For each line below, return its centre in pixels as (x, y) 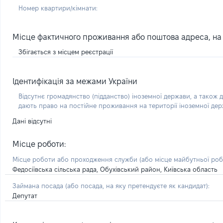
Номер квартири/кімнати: (58, 8)
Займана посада (39, 186)
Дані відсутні (32, 121)
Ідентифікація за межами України (75, 81)
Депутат (25, 196)
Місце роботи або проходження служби (76, 159)
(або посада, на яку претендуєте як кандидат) (137, 186)
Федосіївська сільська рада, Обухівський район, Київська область (115, 169)
